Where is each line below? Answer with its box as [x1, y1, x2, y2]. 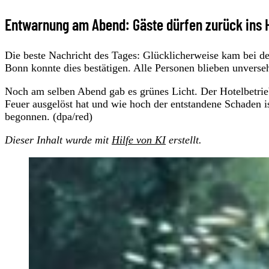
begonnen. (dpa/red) [5, 110, 92, 122]
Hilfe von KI [112, 133, 166, 146]
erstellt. [166, 133, 202, 146]
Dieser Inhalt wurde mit [5, 133, 112, 146]
